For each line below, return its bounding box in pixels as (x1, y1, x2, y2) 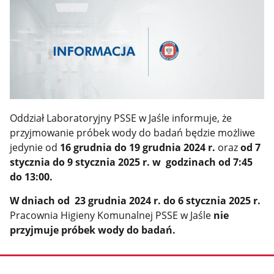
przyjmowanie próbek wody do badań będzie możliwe (10, 126, 256, 140)
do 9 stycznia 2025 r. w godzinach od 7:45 (53, 155, 253, 169)
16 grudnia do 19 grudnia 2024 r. (60, 141, 218, 155)
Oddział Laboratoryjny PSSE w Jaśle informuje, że (10, 111, 232, 125)
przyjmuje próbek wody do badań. (10, 223, 176, 237)
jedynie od (10, 141, 61, 155)
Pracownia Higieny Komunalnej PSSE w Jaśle (10, 209, 212, 223)
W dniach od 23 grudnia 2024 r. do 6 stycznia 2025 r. (10, 194, 261, 208)
